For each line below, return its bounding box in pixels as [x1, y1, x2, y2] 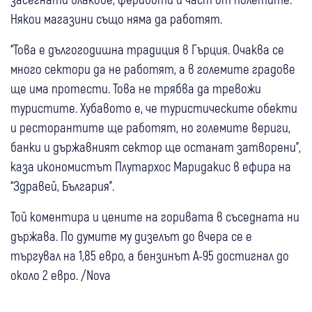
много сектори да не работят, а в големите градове [10, 61, 295, 77]
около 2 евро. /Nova [10, 267, 111, 283]
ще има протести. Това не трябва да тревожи [10, 80, 261, 97]
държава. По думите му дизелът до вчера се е [10, 228, 252, 244]
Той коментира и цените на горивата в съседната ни [10, 208, 299, 225]
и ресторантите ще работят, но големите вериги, [10, 119, 290, 136]
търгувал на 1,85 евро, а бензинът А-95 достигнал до [10, 247, 289, 264]
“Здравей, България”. [10, 178, 117, 194]
